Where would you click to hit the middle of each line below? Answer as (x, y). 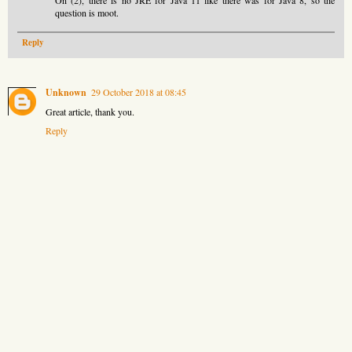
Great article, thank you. (90, 111)
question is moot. (87, 12)
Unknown (66, 92)
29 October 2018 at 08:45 (139, 92)
